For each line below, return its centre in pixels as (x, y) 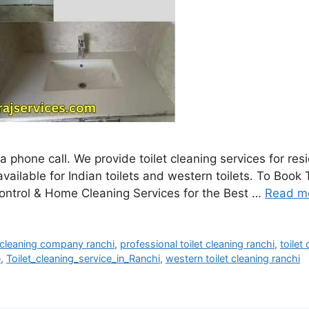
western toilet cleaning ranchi (233, 259)
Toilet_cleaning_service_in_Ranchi (83, 259)
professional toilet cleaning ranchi (198, 244)
